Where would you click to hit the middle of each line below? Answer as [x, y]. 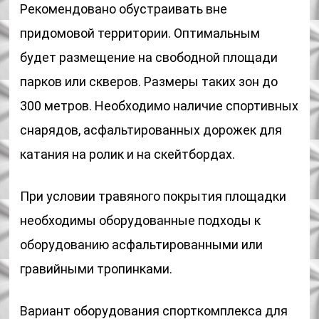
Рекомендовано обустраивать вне [124, 9]
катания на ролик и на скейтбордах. [128, 154]
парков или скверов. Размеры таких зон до [149, 82]
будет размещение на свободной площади [149, 57]
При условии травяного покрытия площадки [153, 196]
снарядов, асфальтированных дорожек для [151, 130]
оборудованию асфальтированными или [142, 245]
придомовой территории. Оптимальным [140, 33]
